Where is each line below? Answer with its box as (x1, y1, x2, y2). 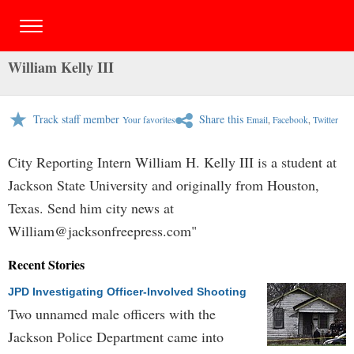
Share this (199, 111, 243, 126)
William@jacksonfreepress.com (8, 221, 191, 240)
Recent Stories (8, 255, 85, 273)
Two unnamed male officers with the (8, 304, 216, 323)
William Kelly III (8, 57, 114, 77)
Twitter (313, 114, 338, 126)
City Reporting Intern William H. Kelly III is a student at (8, 153, 337, 171)
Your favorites (122, 114, 175, 126)
